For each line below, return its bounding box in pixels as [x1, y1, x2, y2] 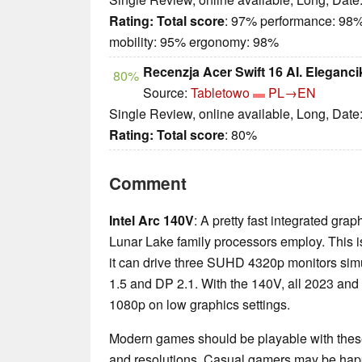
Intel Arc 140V [109, 210, 194, 229]
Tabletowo [191, 82, 250, 102]
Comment [109, 170, 187, 195]
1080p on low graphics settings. [109, 294, 290, 314]
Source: [143, 82, 191, 102]
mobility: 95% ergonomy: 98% [109, 32, 279, 51]
